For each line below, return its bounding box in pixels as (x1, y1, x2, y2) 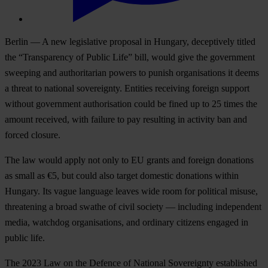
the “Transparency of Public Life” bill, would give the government (5, 52, 255, 63)
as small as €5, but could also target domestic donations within (5, 170, 239, 181)
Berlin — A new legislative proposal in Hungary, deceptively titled (5, 36, 255, 47)
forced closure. (5, 130, 60, 141)
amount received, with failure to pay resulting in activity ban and (5, 114, 247, 125)
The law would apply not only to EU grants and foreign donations (5, 155, 254, 166)
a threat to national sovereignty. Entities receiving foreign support (5, 83, 249, 94)
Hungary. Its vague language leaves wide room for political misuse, (5, 186, 258, 197)
